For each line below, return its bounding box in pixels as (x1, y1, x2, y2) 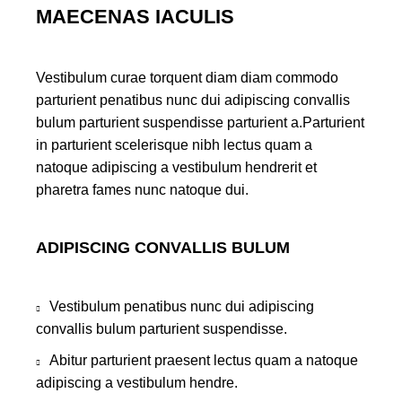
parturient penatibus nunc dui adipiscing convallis (36, 92, 350, 109)
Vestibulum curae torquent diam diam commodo (36, 70, 338, 86)
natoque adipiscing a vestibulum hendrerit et (36, 160, 317, 176)
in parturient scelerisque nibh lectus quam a (36, 137, 312, 153)
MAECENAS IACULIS (36, 5, 234, 29)
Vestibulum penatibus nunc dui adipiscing (49, 299, 314, 315)
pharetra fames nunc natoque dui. (36, 182, 249, 198)
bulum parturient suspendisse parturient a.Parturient (36, 115, 364, 131)
